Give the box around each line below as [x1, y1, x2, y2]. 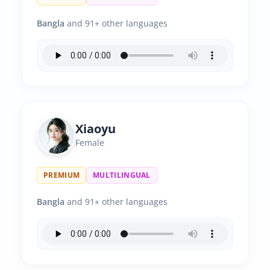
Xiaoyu [75, 121, 116, 137]
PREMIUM [43, 170, 80, 180]
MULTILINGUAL [93, 170, 151, 180]
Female [75, 137, 104, 148]
